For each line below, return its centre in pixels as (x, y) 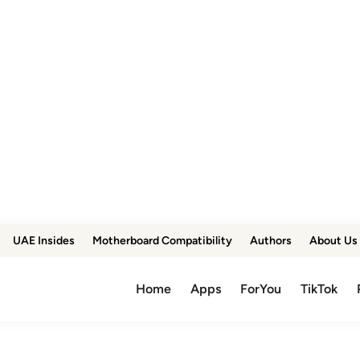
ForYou (261, 289)
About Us (333, 241)
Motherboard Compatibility (162, 241)
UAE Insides (44, 241)
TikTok (319, 289)
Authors (271, 241)
